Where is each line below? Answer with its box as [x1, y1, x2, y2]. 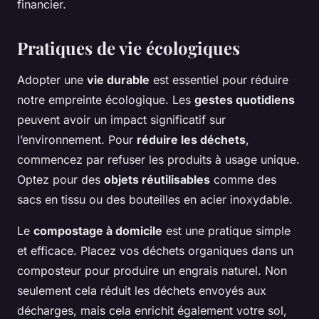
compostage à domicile [33, 224, 162, 239]
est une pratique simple [162, 224, 291, 239]
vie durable [87, 73, 150, 88]
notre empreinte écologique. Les [17, 93, 194, 108]
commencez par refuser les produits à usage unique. [17, 152, 300, 167]
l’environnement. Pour [17, 132, 137, 147]
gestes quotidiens [194, 93, 295, 108]
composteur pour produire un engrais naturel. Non [17, 263, 287, 278]
